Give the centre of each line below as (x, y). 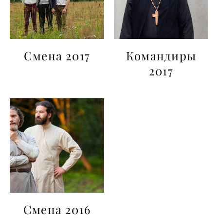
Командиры (161, 56)
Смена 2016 (57, 209)
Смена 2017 (57, 56)
